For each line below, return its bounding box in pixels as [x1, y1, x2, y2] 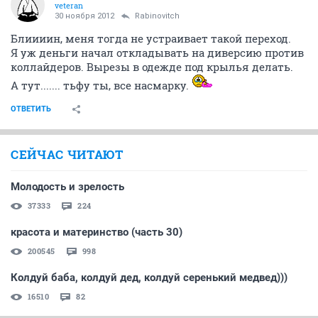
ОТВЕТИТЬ [11, 104, 51, 114]
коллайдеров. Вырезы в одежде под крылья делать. [11, 60, 293, 75]
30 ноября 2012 [55, 11, 114, 21]
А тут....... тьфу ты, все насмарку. [11, 78, 192, 93]
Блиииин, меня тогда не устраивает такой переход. [11, 31, 291, 46]
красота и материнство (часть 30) [11, 226, 182, 239]
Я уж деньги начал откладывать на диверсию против [11, 45, 304, 60]
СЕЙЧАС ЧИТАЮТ [11, 146, 124, 163]
